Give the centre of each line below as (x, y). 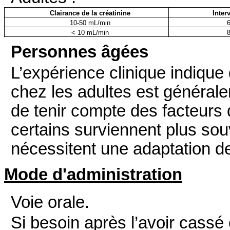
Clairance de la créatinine (90, 13)
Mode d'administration (93, 175)
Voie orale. (50, 202)
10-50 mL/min (90, 23)
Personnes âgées (80, 52)
